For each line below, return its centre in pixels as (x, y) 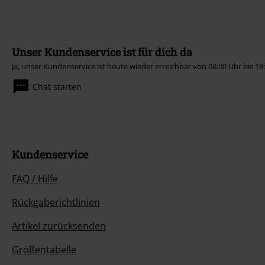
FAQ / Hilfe (35, 179)
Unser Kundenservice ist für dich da (102, 52)
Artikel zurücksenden (59, 226)
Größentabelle (44, 250)
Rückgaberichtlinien (56, 202)
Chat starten (57, 87)
